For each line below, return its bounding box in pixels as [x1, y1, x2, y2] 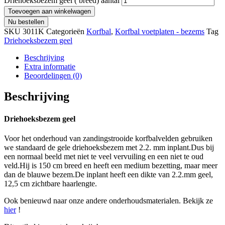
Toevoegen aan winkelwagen [8, 7, 91, 15]
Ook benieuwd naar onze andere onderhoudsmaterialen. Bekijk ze [4, 196, 213, 205]
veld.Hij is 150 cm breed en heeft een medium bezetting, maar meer [4, 161, 217, 170]
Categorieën [46, 27, 84, 36]
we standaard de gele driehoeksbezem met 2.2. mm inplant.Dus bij [4, 143, 214, 152]
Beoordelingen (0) [24, 71, 82, 80]
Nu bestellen [8, 18, 44, 26]
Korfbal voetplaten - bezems [115, 27, 204, 36]
